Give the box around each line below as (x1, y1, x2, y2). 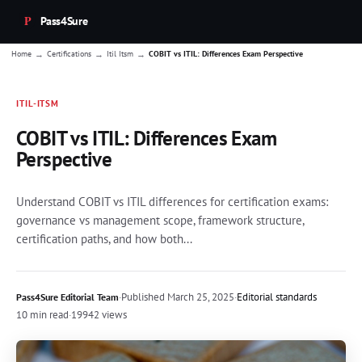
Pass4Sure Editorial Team (16, 290, 119, 303)
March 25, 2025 (165, 289, 234, 304)
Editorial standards (237, 289, 317, 304)
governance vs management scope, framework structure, (16, 212, 304, 228)
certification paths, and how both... (16, 230, 192, 246)
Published (121, 289, 165, 304)
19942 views (71, 307, 127, 322)
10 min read (16, 307, 69, 322)
